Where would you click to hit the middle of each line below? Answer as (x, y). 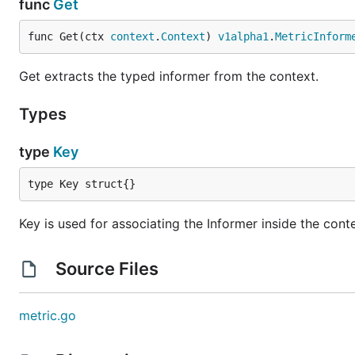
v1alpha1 (243, 36)
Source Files (107, 269)
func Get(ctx (69, 36)
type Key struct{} (82, 184)
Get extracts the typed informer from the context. (169, 76)
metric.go (48, 315)
